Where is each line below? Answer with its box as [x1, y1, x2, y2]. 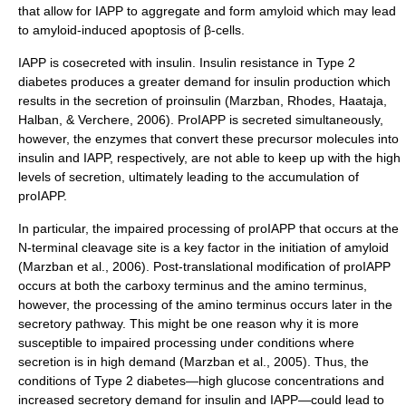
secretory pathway [18, 316, 122, 331]
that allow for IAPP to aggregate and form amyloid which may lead [18, 4, 396, 18]
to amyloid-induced [18, 23, 130, 37]
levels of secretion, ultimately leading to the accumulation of [18, 169, 359, 184]
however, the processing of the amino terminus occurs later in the [18, 297, 392, 312]
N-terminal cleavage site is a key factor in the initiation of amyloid [18, 240, 389, 255]
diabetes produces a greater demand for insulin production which [18, 74, 391, 89]
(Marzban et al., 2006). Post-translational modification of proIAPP [18, 259, 391, 274]
